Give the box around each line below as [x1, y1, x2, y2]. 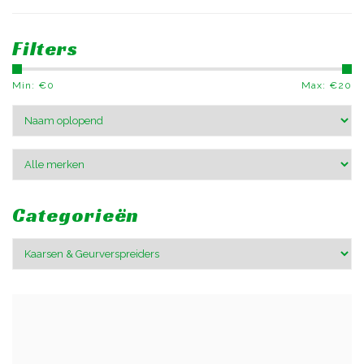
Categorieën [12, 203, 139, 227]
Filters [12, 37, 78, 61]
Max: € [301, 80, 338, 91]
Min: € [12, 80, 47, 91]
